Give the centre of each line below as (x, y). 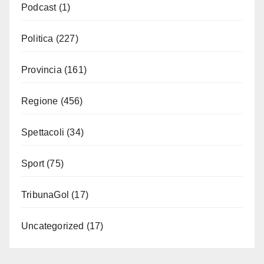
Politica (37, 38)
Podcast (39, 7)
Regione (40, 101)
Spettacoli (43, 132)
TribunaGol (45, 194)
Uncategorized (53, 226)
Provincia (42, 70)
